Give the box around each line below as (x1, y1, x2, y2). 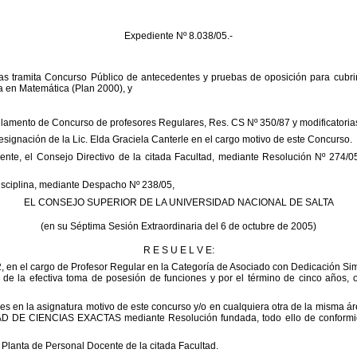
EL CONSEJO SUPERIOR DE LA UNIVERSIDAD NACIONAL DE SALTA (23, 196, 334, 208)
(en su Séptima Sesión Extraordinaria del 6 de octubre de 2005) (41, 220, 316, 232)
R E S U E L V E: (143, 244, 214, 256)
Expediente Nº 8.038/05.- (124, 30, 233, 41)
